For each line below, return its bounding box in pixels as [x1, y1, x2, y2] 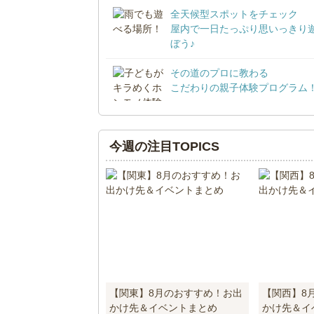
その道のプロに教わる [170, 67, 268, 78]
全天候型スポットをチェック [170, 8, 298, 20]
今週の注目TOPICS [109, 139, 219, 153]
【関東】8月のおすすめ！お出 [109, 287, 243, 299]
